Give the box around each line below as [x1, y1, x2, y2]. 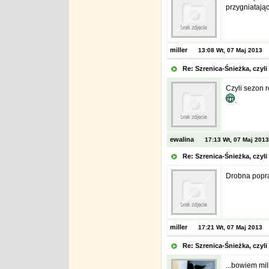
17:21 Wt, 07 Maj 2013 [198, 224, 262, 231]
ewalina [168, 136, 194, 143]
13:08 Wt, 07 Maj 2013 [198, 47, 262, 53]
